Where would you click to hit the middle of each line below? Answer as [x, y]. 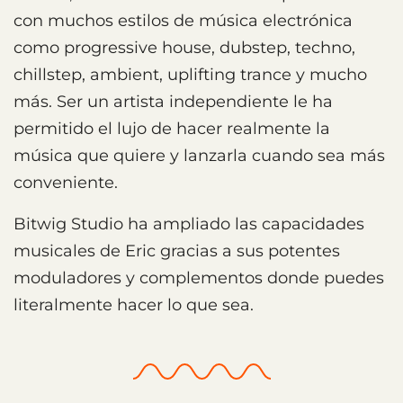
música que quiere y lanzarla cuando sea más [199, 155]
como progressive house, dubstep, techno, [184, 47]
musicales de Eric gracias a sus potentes [177, 251]
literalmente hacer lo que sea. [134, 304]
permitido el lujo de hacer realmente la [172, 128]
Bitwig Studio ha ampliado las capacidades [189, 224]
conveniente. [66, 182]
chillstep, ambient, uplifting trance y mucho [190, 74]
